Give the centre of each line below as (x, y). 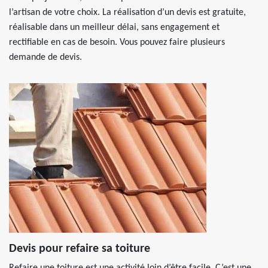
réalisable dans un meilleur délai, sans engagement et (114, 28)
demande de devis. (45, 57)
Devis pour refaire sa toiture (80, 249)
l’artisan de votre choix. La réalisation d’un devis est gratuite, (127, 13)
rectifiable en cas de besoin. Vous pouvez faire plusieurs (117, 42)
